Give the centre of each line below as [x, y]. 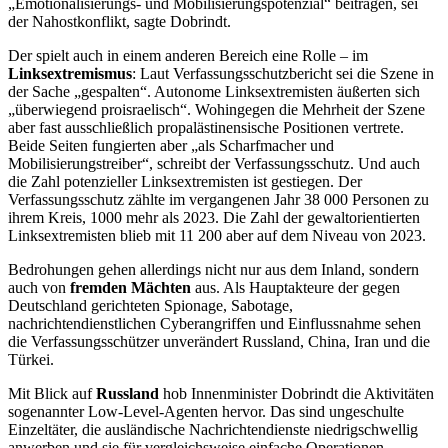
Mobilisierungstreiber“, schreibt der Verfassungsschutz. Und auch [214, 164]
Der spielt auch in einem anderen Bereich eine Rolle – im [188, 56]
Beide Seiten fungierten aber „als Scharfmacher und [171, 146]
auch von [39, 288]
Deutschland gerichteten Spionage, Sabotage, [150, 306]
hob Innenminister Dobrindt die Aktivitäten [296, 394]
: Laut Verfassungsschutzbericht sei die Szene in [283, 74]
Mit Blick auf [52, 394]
